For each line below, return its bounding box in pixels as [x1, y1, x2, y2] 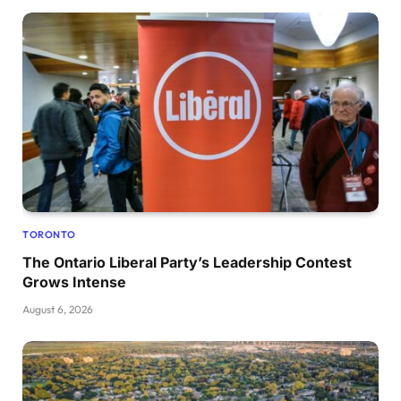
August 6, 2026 [22, 303, 93, 317]
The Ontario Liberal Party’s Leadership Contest [22, 253, 352, 272]
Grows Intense [22, 273, 126, 292]
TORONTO [22, 228, 76, 242]
